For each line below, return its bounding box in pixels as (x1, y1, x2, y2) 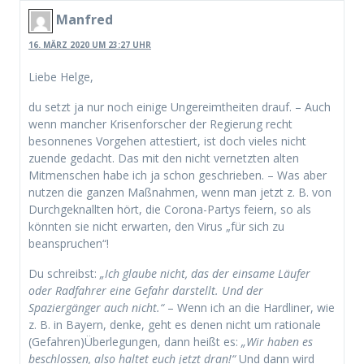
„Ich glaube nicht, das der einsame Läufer (100, 265, 310, 281)
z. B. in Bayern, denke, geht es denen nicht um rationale (28, 316, 321, 332)
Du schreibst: (28, 265, 100, 281)
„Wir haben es (241, 333, 313, 349)
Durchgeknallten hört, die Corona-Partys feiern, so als (28, 201, 311, 217)
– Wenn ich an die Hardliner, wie (164, 299, 335, 315)
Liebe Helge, (28, 68, 93, 84)
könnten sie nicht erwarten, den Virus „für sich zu (28, 218, 284, 234)
